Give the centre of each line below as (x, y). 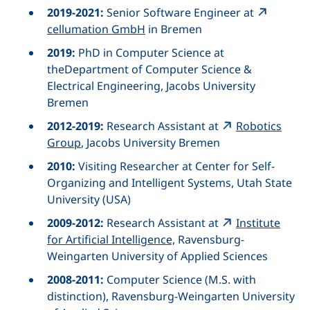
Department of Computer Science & (158, 69)
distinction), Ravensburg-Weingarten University (171, 296)
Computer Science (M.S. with (181, 280)
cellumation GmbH (96, 29)
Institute (258, 223)
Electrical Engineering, (105, 86)
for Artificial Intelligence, (111, 239)
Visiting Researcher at (137, 166)
